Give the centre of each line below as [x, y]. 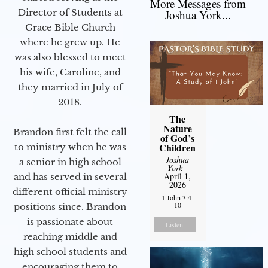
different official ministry [70, 191]
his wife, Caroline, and [70, 72]
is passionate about [70, 221]
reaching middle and [70, 236]
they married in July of [70, 87]
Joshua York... [198, 15]
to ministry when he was [70, 147]
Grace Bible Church [70, 27]
